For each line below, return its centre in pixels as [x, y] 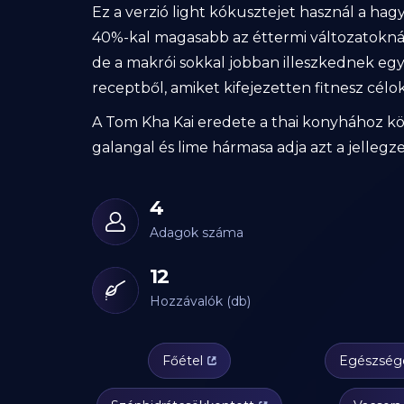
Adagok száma [197, 232]
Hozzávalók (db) [200, 301]
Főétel [183, 360]
